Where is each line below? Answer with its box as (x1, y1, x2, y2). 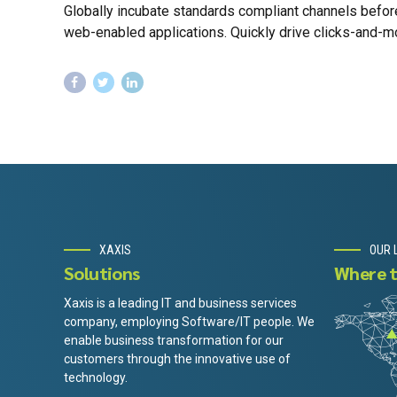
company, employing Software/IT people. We (64, 314, 315, 329)
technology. (64, 370, 128, 385)
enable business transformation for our (64, 332, 284, 347)
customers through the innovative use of (64, 351, 291, 366)
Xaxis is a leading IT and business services (64, 295, 297, 310)
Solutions (64, 261, 140, 284)
